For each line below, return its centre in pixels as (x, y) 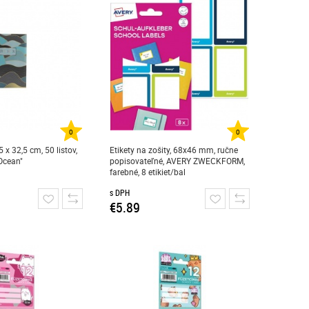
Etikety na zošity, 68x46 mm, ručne (173, 150)
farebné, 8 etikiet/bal (147, 172)
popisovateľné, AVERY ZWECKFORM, (177, 161)
